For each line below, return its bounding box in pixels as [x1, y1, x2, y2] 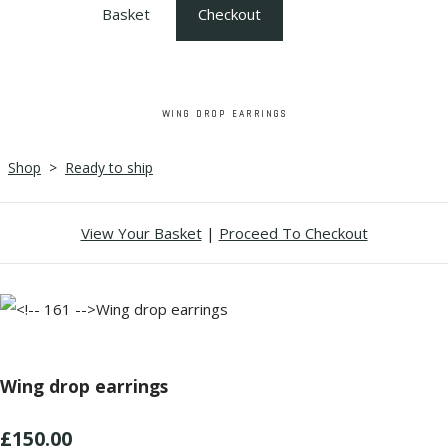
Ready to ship [65, 157, 153, 177]
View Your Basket [80, 222, 202, 243]
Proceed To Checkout [218, 222, 368, 243]
